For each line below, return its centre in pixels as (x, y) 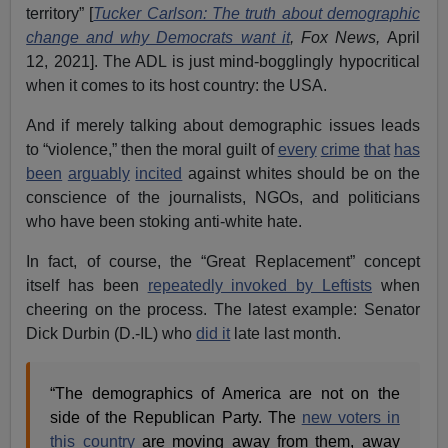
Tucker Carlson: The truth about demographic (256, 13)
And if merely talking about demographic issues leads (223, 125)
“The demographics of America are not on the (225, 393)
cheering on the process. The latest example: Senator (223, 309)
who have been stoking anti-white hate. (164, 221)
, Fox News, (338, 37)
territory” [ (60, 13)
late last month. (286, 333)
